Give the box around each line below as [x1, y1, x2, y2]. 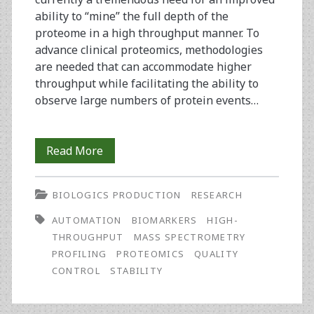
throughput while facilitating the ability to [34, 76, 259, 92]
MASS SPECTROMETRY [133, 231, 246, 244]
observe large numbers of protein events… [34, 93, 259, 109]
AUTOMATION [51, 214, 122, 227]
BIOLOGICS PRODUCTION [52, 189, 182, 202]
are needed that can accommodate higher [34, 59, 252, 75]
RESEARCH [191, 189, 243, 202]
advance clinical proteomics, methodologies [34, 42, 263, 58]
